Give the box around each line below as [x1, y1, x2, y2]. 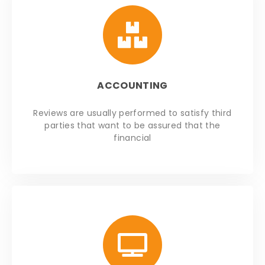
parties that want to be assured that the [44, 119, 221, 132]
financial [114, 132, 151, 144]
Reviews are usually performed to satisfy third [33, 107, 232, 119]
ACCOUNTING [97, 79, 168, 93]
